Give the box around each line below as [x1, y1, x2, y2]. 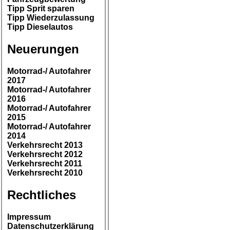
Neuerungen [7, 42, 79, 56]
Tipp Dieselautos [7, 23, 73, 32]
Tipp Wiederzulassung [7, 13, 94, 23]
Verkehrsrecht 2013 [7, 141, 83, 150]
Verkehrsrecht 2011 [7, 159, 82, 168]
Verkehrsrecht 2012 [7, 150, 83, 159]
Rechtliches [7, 188, 76, 202]
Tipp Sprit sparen [7, 4, 74, 13]
